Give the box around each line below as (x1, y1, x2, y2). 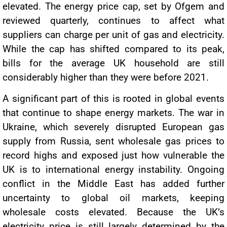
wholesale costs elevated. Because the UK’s (3, 206, 224, 218)
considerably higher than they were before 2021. (3, 71, 209, 83)
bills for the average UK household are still (3, 57, 224, 69)
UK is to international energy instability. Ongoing (3, 164, 224, 176)
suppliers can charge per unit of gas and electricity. (3, 28, 224, 41)
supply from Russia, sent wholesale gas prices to (3, 135, 224, 147)
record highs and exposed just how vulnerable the (3, 149, 224, 162)
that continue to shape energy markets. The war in (3, 107, 224, 119)
